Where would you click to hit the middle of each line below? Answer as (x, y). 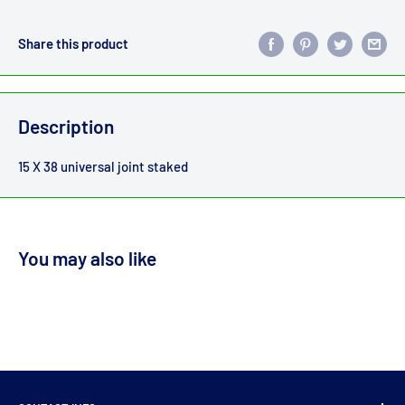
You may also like (87, 258)
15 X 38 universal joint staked (103, 166)
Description (66, 127)
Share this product (73, 44)
